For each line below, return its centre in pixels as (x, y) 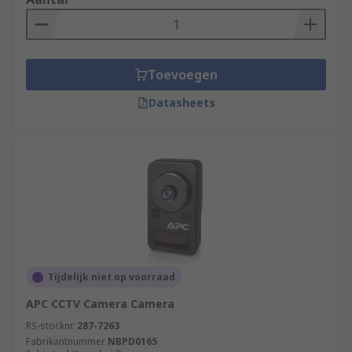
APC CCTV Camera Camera (100, 304)
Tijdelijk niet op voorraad (112, 277)
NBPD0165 (132, 341)
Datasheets (181, 103)
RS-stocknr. (50, 326)
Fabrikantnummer (66, 341)
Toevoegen (182, 75)
